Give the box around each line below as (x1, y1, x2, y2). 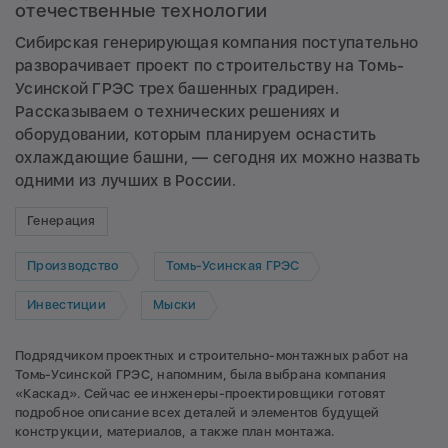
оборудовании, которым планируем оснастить (15, 124, 377, 144)
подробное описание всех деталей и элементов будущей (15, 404, 380, 420)
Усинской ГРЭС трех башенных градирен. (15, 78, 339, 98)
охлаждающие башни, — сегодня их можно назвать (15, 147, 421, 167)
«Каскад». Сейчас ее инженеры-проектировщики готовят (15, 385, 386, 401)
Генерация (27, 213, 96, 229)
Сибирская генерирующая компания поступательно (15, 32, 419, 52)
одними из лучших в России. (15, 170, 241, 190)
